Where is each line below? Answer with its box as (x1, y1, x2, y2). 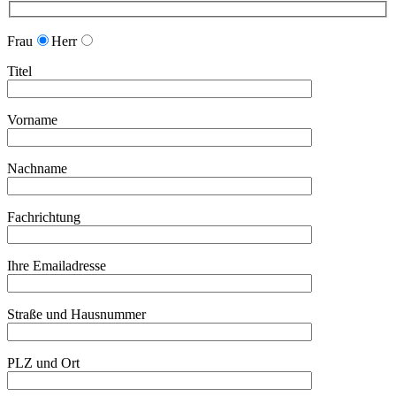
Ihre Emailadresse (7, 258, 106, 274)
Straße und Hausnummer (7, 307, 146, 323)
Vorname (7, 112, 57, 128)
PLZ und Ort (7, 355, 80, 371)
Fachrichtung (7, 209, 80, 225)
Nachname (7, 161, 67, 177)
